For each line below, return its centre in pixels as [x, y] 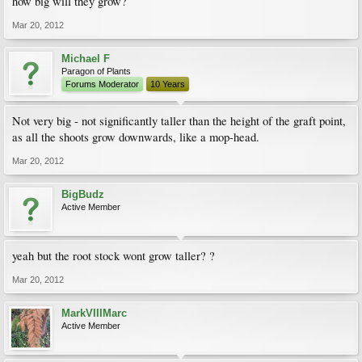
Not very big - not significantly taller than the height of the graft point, [179, 121]
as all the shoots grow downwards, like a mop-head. [136, 137]
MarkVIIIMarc [94, 313]
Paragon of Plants [96, 71]
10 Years [168, 84]
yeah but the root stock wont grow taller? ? [114, 256]
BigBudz [83, 194]
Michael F [86, 59]
